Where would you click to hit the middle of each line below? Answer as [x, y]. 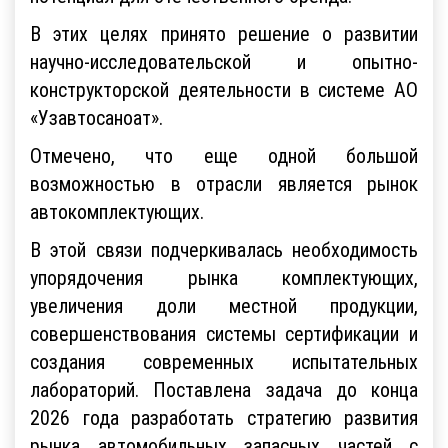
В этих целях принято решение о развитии [224, 33]
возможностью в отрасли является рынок [224, 183]
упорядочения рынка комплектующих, [224, 277]
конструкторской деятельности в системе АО [224, 89]
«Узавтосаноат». [96, 117]
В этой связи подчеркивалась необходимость [224, 249]
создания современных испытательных [224, 361]
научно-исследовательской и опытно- [224, 61]
